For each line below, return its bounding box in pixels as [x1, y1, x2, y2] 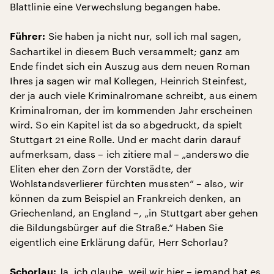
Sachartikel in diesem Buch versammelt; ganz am [10, 45, 240, 57]
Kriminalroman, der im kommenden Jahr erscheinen [10, 104, 253, 116]
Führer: [10, 32, 46, 42]
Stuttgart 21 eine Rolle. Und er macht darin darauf [10, 133, 241, 145]
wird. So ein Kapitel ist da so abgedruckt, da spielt [10, 119, 243, 130]
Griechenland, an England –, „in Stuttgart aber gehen [10, 207, 259, 218]
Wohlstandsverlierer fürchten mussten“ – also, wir [10, 177, 243, 189]
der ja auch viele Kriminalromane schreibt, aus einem [10, 89, 258, 101]
